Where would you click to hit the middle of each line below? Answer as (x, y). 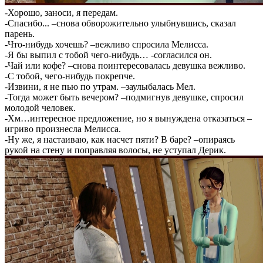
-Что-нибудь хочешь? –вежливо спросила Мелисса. (107, 44)
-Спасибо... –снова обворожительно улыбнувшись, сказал (120, 23)
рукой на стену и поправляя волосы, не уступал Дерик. (115, 150)
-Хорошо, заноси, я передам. (61, 13)
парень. (20, 34)
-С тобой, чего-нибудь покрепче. (70, 76)
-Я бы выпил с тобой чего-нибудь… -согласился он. (108, 55)
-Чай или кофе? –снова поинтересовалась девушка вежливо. (125, 65)
